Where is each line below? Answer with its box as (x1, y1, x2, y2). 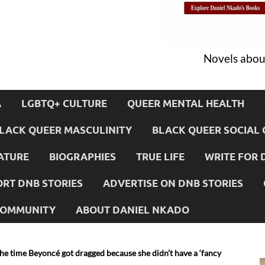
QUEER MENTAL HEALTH (127, 96, 244, 109)
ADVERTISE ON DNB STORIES (103, 176, 243, 189)
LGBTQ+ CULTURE (21, 96, 107, 109)
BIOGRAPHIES (49, 150, 116, 163)
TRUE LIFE (136, 150, 185, 163)
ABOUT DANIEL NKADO (76, 203, 189, 216)
